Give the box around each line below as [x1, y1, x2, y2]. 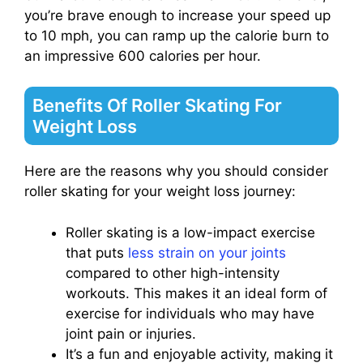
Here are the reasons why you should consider [24, 163, 328, 180]
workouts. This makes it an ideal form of [66, 284, 327, 301]
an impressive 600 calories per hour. [24, 47, 261, 64]
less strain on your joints [128, 244, 286, 261]
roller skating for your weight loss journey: [24, 183, 296, 200]
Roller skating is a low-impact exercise [66, 224, 315, 241]
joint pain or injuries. [66, 325, 196, 342]
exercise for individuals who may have [66, 305, 314, 322]
